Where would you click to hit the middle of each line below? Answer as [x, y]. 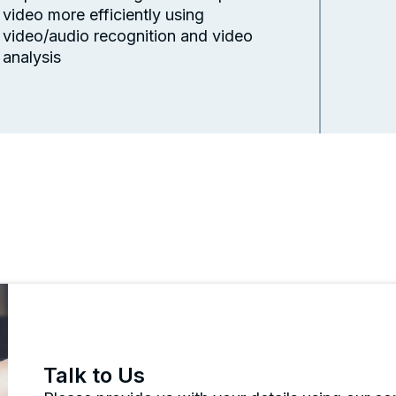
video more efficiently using [103, 14]
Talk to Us [94, 375]
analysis [31, 57]
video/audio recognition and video [127, 35]
